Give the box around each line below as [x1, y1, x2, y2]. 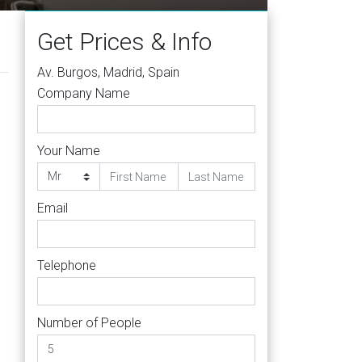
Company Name [37, 86, 130, 101]
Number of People [37, 315, 141, 330]
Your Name [37, 143, 100, 158]
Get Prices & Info [37, 27, 212, 56]
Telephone [37, 258, 96, 273]
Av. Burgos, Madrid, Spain [37, 65, 179, 80]
